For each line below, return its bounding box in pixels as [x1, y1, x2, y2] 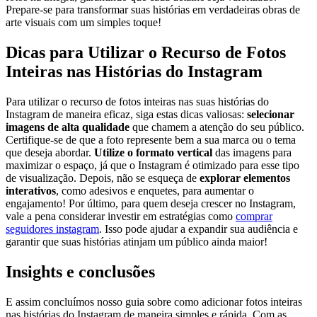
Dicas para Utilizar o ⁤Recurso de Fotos [6, 42, 286, 62]
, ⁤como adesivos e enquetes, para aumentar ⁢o [56, 184, 254, 197]
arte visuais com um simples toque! [6, 16, 161, 28]
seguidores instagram [6, 222, 99, 235]
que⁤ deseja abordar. [6, 146, 94, 158]
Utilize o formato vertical [94, 146, 212, 158]
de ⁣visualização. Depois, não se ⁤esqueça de [6, 171, 200, 184]
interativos [6, 184, 56, 197]
